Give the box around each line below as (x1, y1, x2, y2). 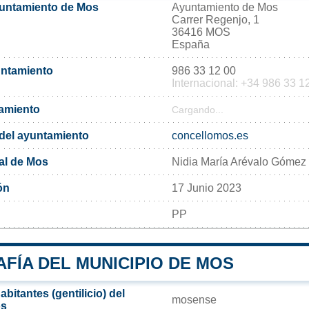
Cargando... (172, 104, 223, 115)
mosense (172, 293, 217, 306)
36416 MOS (172, 26, 230, 38)
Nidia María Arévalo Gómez (172, 155, 306, 168)
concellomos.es (172, 129, 248, 141)
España (172, 38, 210, 50)
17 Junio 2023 (172, 181, 241, 194)
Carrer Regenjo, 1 (172, 13, 259, 26)
